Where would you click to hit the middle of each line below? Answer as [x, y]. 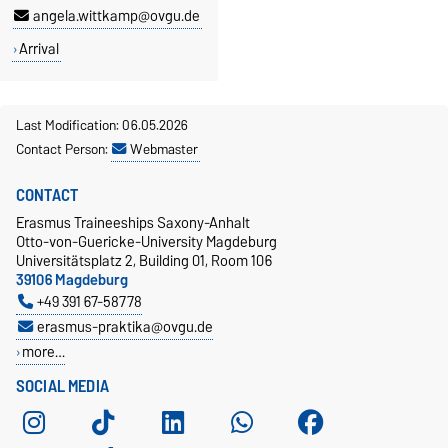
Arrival [38, 49]
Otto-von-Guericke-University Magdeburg [146, 242]
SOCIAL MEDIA [62, 386]
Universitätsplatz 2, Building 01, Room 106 [144, 261]
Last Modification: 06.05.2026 [102, 125]
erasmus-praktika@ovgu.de [124, 327]
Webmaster [164, 149]
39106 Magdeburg [72, 280]
